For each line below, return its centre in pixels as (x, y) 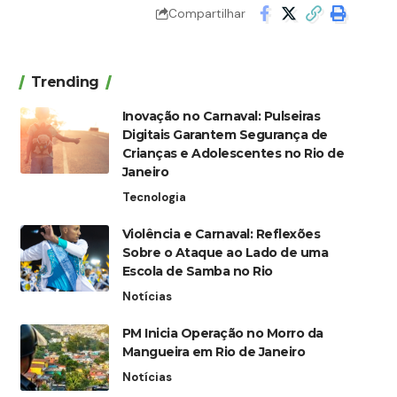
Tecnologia (154, 198)
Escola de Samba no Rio (197, 272)
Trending (65, 82)
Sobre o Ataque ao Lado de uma (225, 253)
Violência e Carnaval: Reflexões (221, 234)
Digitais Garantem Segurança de (225, 135)
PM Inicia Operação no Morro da (222, 334)
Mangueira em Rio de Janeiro (214, 352)
